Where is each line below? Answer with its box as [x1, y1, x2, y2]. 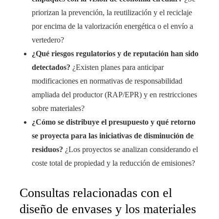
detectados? [32, 63, 70, 72]
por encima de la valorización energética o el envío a [32, 22, 193, 31]
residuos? [32, 145, 63, 154]
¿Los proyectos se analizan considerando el [63, 145, 198, 154]
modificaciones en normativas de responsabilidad [32, 77, 182, 86]
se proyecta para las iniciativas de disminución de [32, 131, 194, 140]
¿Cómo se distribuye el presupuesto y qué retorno [32, 118, 196, 127]
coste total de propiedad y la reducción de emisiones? [32, 159, 195, 168]
